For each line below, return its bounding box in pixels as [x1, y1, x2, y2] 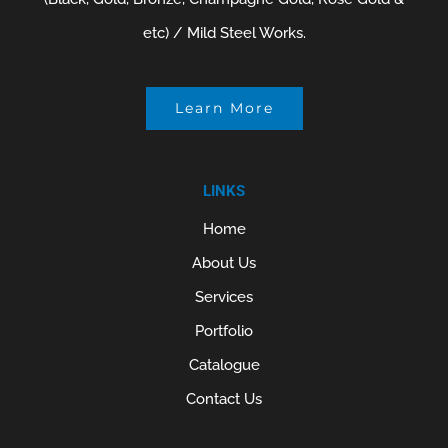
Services [195, 288, 253, 306]
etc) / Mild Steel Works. [142, 24, 306, 42]
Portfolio [195, 322, 253, 340]
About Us [192, 254, 256, 272]
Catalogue [188, 356, 260, 374]
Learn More [174, 99, 274, 117]
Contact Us [186, 390, 262, 408]
